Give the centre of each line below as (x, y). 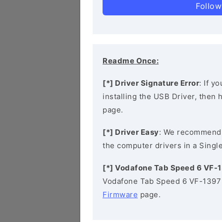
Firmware (120, 194)
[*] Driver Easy (131, 132)
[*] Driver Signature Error (151, 83)
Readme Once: (131, 61)
